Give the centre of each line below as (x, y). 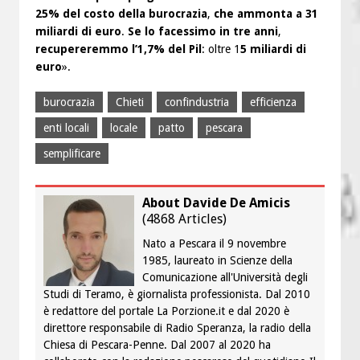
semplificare (72, 153)
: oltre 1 (221, 49)
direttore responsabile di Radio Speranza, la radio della (177, 327)
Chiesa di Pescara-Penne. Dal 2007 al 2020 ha (157, 344)
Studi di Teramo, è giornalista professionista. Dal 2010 (177, 294)
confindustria (197, 102)
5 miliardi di (273, 49)
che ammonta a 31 (266, 13)
